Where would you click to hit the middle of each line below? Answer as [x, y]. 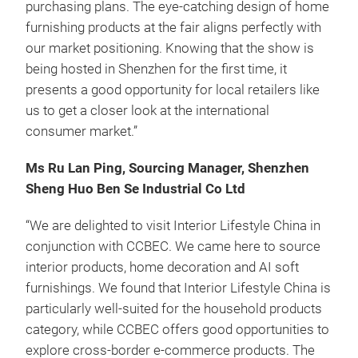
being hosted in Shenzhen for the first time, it [156, 69]
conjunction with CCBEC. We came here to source [173, 246]
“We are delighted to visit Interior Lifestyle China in [173, 225]
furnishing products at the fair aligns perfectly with [173, 27]
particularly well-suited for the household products [174, 308]
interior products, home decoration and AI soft [162, 267]
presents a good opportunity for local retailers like [173, 89]
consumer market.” [82, 131]
